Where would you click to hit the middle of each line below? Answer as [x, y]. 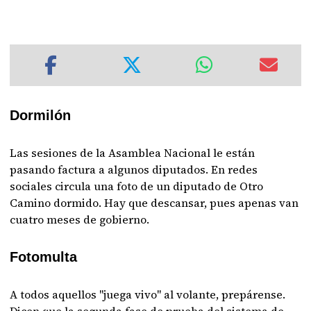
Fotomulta [44, 257]
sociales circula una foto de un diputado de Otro [137, 186]
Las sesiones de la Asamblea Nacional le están [133, 153]
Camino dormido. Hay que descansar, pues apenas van [154, 203]
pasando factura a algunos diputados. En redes [134, 169]
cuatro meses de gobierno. [80, 219]
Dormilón [41, 115]
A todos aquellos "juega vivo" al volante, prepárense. [148, 294]
